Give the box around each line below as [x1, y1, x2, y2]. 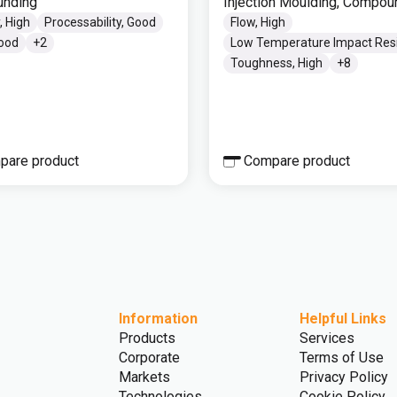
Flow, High [230, 15, 285, 29]
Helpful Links [300, 310, 386, 327]
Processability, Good [44, 15, 156, 29]
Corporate [119, 349, 180, 366]
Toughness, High [230, 56, 323, 70]
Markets [119, 369, 170, 385]
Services [300, 330, 354, 346]
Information [119, 310, 198, 327]
